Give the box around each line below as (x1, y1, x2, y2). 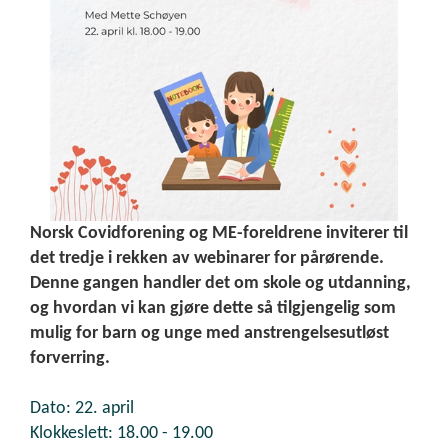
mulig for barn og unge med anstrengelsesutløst (30, 324, 389, 344)
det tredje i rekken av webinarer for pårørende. (30, 249, 384, 269)
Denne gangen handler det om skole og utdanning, (30, 274, 411, 294)
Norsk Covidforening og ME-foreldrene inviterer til (30, 224, 408, 244)
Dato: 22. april (30, 399, 134, 419)
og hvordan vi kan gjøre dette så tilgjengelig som (30, 299, 396, 319)
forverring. (30, 349, 110, 369)
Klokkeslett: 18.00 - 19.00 (30, 424, 213, 444)
